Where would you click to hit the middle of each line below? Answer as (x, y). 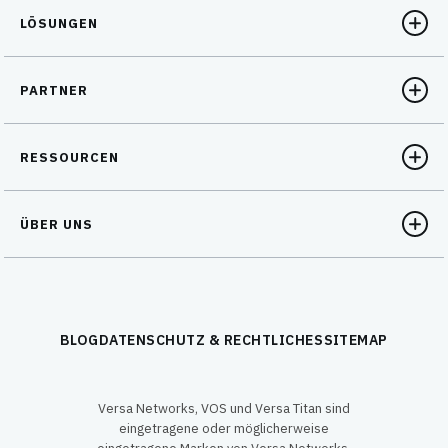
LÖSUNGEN (59, 23)
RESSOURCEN (70, 157)
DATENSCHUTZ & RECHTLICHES (211, 340)
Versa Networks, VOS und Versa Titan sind (223, 408)
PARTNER (54, 90)
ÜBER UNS (57, 224)
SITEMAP (355, 340)
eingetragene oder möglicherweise (223, 428)
